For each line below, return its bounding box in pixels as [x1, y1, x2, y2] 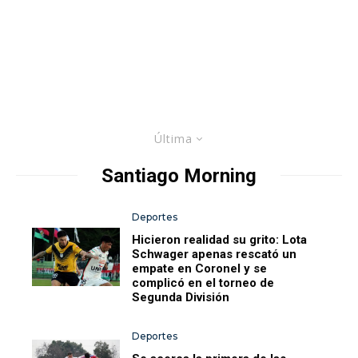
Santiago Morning [101, 164, 257, 187]
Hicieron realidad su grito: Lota [132, 232, 308, 247]
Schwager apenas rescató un [132, 246, 297, 261]
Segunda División [132, 289, 230, 304]
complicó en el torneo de [132, 275, 275, 290]
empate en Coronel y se [132, 261, 268, 276]
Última [153, 130, 193, 146]
